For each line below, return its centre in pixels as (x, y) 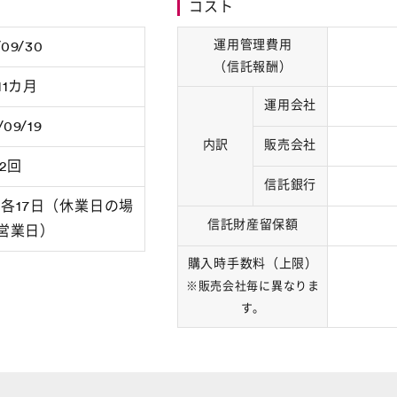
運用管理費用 (253, 45)
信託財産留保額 (253, 225)
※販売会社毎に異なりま (253, 286)
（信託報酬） (253, 67)
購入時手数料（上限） (253, 264)
